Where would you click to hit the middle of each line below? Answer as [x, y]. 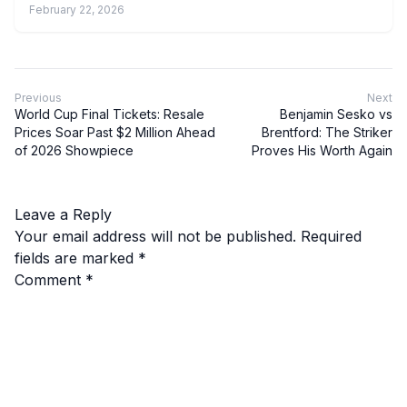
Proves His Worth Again [322, 150]
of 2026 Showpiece [74, 150]
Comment [50, 279]
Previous [38, 97]
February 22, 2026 [77, 9]
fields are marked [76, 258]
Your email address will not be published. [155, 236]
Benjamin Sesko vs [336, 114]
